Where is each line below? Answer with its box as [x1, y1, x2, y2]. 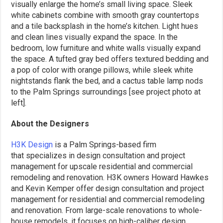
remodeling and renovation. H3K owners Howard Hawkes [11, 172, 209, 182]
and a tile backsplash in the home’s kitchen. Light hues [11, 21, 199, 31]
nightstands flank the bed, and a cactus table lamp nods [11, 76, 204, 86]
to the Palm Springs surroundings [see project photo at [11, 87, 201, 97]
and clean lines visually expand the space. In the [11, 32, 178, 42]
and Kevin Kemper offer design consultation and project [11, 183, 205, 193]
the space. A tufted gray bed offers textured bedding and [11, 54, 209, 64]
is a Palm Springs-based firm [53, 139, 157, 149]
